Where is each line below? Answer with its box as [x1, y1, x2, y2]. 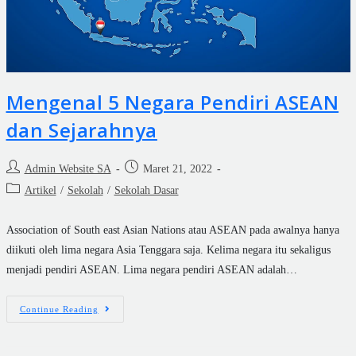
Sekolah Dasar [114, 184, 179, 196]
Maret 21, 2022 [142, 162, 212, 175]
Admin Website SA [24, 162, 111, 175]
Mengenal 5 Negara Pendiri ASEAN [6, 88, 339, 115]
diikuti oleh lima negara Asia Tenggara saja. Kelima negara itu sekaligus [6, 243, 331, 256]
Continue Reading [19, 304, 99, 314]
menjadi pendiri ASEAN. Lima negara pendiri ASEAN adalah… [6, 263, 297, 276]
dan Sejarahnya [6, 116, 157, 143]
